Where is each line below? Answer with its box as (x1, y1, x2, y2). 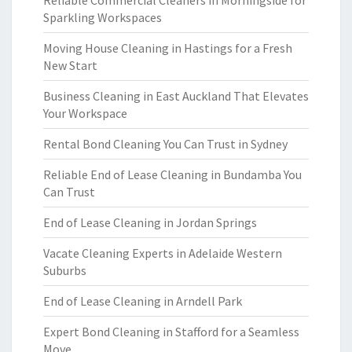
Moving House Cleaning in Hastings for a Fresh (43, 40, 292, 56)
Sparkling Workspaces (43, 9, 162, 25)
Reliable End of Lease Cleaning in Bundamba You (43, 167, 302, 182)
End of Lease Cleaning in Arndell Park (43, 293, 242, 309)
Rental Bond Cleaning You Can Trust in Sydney (43, 136, 288, 152)
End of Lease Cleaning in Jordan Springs (43, 214, 257, 230)
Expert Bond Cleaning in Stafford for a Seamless (43, 324, 299, 339)
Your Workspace (43, 105, 127, 121)
